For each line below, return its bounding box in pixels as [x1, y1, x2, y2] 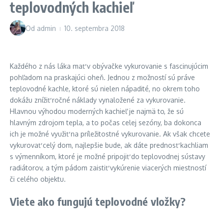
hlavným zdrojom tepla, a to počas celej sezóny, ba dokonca [10, 118, 201, 127]
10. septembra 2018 [64, 24, 125, 32]
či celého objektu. [10, 175, 66, 183]
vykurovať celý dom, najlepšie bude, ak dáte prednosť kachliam [10, 141, 208, 149]
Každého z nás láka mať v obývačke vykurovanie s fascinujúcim [10, 62, 208, 70]
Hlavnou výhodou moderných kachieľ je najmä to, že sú [10, 107, 184, 115]
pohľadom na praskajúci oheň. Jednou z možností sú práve [10, 73, 195, 82]
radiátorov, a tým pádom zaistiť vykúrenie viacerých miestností [10, 164, 206, 172]
